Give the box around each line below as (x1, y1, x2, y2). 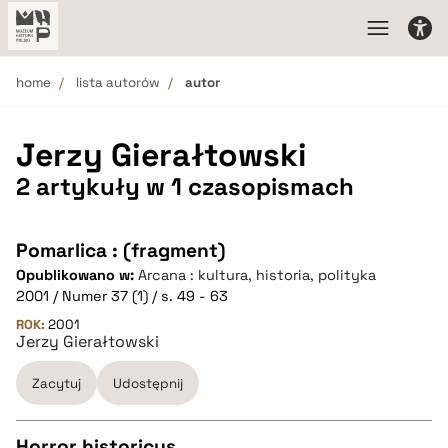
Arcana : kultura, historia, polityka (138, 266, 376, 284)
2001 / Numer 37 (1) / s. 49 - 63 (16, 287, 228, 305)
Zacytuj (32, 374, 81, 392)
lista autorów (76, 74, 160, 91)
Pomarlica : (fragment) (16, 238, 225, 263)
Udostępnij (113, 374, 183, 392)
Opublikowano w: (16, 266, 138, 284)
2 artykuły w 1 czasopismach (16, 171, 354, 202)
